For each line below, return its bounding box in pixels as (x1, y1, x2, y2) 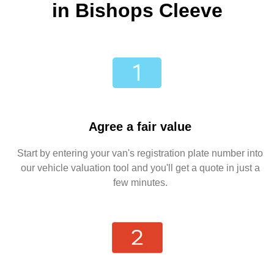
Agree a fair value (89, 120, 191, 134)
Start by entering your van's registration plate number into (17, 148, 263, 159)
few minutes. (113, 177, 168, 188)
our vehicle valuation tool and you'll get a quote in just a (20, 163, 260, 174)
